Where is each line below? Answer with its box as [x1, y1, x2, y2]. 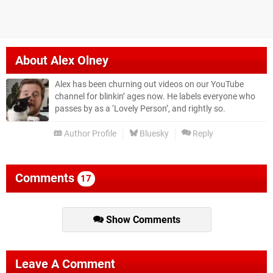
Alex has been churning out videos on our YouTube [55, 79, 244, 90]
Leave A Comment [15, 257, 115, 272]
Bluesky [138, 129, 169, 140]
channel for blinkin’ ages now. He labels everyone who [55, 91, 255, 102]
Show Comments [103, 214, 180, 226]
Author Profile [62, 129, 116, 140]
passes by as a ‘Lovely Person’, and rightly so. [55, 104, 225, 115]
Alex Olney [51, 53, 108, 68]
